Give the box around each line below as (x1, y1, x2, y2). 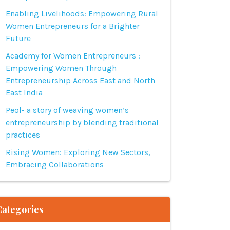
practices (6, 130, 40, 140)
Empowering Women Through (6, 63, 117, 73)
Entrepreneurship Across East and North (6, 75, 155, 85)
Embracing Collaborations (6, 160, 104, 169)
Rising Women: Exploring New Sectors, (6, 147, 150, 157)
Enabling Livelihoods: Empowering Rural (6, 9, 158, 18)
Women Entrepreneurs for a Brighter (6, 21, 140, 31)
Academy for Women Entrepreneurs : (6, 51, 140, 61)
